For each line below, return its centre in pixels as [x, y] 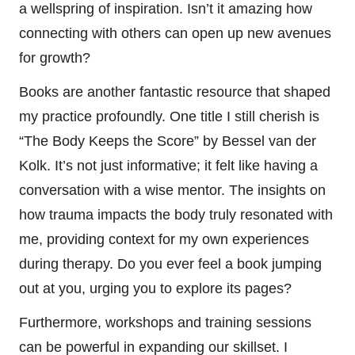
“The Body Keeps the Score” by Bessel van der [168, 141]
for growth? [55, 57]
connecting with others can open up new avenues [175, 33]
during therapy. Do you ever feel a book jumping [170, 263]
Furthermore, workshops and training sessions [165, 322]
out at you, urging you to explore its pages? [155, 288]
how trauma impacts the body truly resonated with [176, 214]
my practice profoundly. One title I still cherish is [169, 116]
